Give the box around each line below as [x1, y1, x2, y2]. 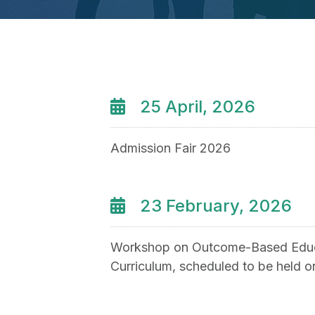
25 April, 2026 [140, 96, 255, 117]
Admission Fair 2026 [110, 141, 231, 156]
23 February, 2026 [140, 195, 292, 217]
